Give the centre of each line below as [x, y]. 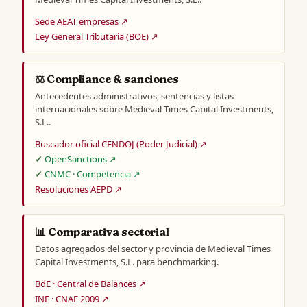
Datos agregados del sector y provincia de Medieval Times [153, 248]
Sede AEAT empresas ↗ [82, 21]
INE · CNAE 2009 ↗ [72, 298]
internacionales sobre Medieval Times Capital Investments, [154, 109]
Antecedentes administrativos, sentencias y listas [134, 96]
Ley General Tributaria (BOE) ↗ [97, 36]
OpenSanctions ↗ [81, 159]
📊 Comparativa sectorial [102, 231]
